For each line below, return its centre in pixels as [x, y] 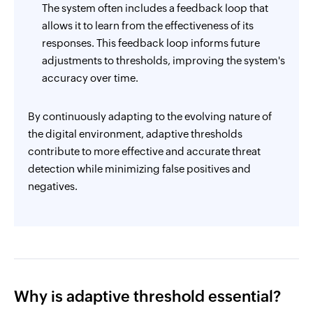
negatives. [53, 186]
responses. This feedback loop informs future [151, 43]
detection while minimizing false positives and [139, 169]
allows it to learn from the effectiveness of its [148, 26]
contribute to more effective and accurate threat [144, 151]
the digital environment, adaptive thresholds [135, 134]
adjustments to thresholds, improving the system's [163, 60]
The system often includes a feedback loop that [155, 8]
